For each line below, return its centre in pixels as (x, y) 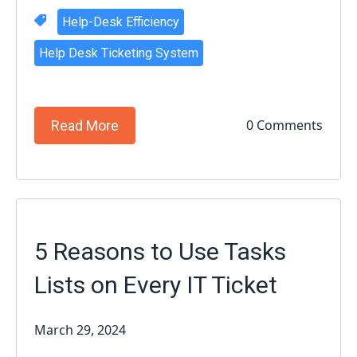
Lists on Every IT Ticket (156, 284)
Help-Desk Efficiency (120, 22)
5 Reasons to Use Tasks (161, 251)
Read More (85, 125)
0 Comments (284, 126)
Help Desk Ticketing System (118, 53)
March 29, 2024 (80, 330)
